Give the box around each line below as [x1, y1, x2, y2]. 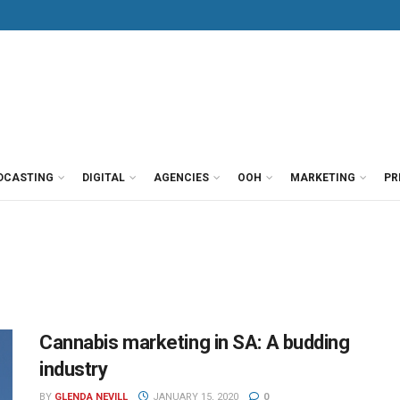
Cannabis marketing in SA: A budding [39, 331, 350, 354]
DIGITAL [82, 171, 125, 184]
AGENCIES [154, 171, 209, 184]
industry [39, 358, 108, 380]
